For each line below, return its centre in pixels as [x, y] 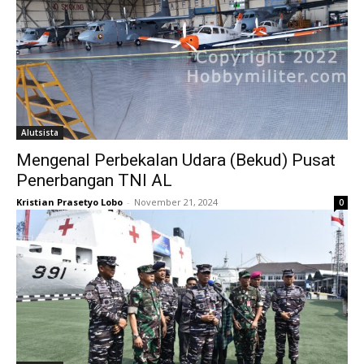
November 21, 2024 [176, 202]
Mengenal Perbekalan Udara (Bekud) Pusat [176, 160]
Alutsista [40, 132]
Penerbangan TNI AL [94, 180]
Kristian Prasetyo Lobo [69, 202]
